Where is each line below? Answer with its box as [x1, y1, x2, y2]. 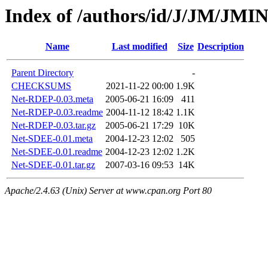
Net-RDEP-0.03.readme [11, 107, 103, 118]
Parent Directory [11, 68, 74, 78]
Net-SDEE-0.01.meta [11, 133, 93, 144]
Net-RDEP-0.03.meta [11, 94, 93, 105]
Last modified [111, 41, 167, 52]
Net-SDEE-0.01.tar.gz [11, 160, 95, 170]
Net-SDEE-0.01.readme [11, 147, 102, 157]
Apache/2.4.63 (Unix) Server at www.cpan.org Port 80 [5, 185, 212, 196]
